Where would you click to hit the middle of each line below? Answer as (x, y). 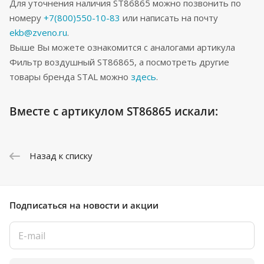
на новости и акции (114, 205)
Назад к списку (61, 156)
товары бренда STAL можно (70, 77)
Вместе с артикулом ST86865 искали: (114, 111)
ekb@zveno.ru (38, 33)
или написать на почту (169, 18)
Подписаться (39, 205)
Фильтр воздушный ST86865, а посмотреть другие (119, 62)
